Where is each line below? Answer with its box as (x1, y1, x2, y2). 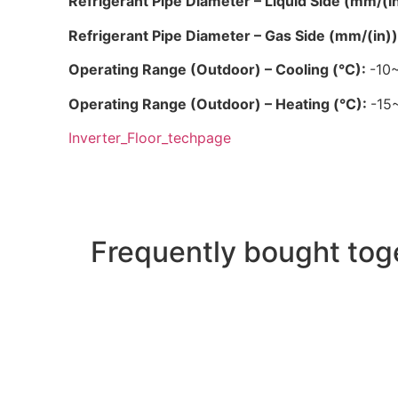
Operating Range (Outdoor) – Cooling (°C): (68, 60, 370, 79)
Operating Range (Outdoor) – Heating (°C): (68, 94, 371, 113)
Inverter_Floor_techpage (68, 128, 232, 147)
